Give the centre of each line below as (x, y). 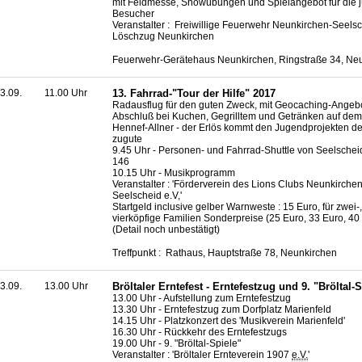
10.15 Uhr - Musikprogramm (174, 173)
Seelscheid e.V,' (147, 196)
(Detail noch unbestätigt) (166, 230)
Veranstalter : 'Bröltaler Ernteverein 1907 (202, 354)
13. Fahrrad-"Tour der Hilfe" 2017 (194, 94)
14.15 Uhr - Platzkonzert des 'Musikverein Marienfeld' (229, 320)
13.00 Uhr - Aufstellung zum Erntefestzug (202, 298)
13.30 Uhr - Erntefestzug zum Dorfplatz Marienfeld (222, 309)
